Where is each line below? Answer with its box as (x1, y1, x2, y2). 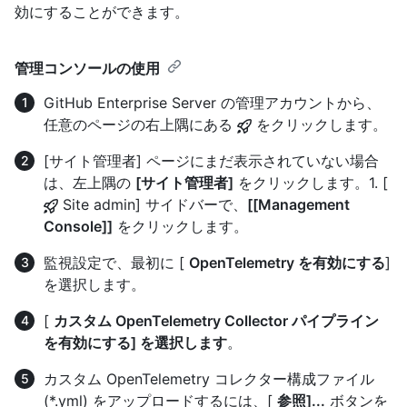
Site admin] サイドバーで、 (58, 194, 247, 213)
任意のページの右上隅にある (44, 114, 237, 134)
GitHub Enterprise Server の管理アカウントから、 (44, 93, 381, 112)
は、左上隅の (44, 173, 135, 192)
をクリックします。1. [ (233, 173, 388, 192)
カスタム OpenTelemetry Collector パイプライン (54, 311, 379, 330)
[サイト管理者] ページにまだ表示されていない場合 (44, 151, 379, 170)
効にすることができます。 (15, 2, 189, 21)
